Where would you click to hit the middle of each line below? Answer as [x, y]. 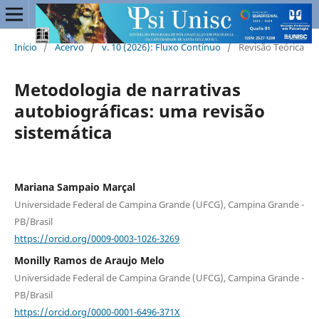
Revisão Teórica [271, 47]
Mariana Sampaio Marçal [74, 187]
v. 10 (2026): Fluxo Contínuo [161, 47]
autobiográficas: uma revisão [139, 110]
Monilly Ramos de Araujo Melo [89, 261]
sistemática [63, 132]
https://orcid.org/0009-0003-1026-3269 [96, 238]
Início [25, 47]
